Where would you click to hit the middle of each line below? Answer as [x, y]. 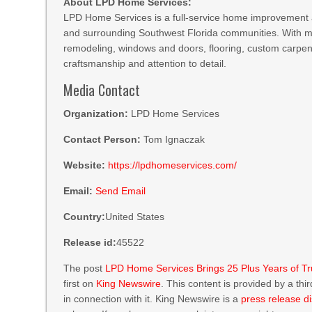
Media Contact [102, 90]
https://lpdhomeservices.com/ [173, 165]
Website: [85, 165]
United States [135, 217]
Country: [85, 217]
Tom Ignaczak [173, 139]
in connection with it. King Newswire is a [153, 299]
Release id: [90, 242]
